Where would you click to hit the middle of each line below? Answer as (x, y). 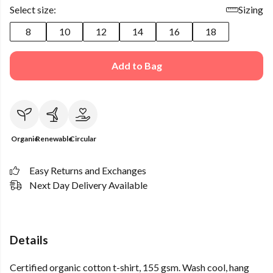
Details (29, 240)
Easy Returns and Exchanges (88, 170)
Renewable (54, 139)
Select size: (33, 9)
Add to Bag (136, 66)
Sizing (251, 9)
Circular (83, 139)
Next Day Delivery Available (88, 185)
